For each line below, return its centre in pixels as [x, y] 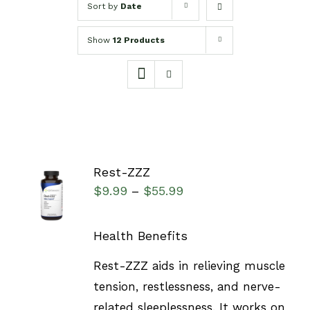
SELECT [52, 178]
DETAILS [50, 220]
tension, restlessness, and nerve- [187, 287]
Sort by [103, 6]
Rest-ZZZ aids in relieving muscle [189, 266]
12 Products [138, 40]
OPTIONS [52, 193]
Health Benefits [140, 236]
